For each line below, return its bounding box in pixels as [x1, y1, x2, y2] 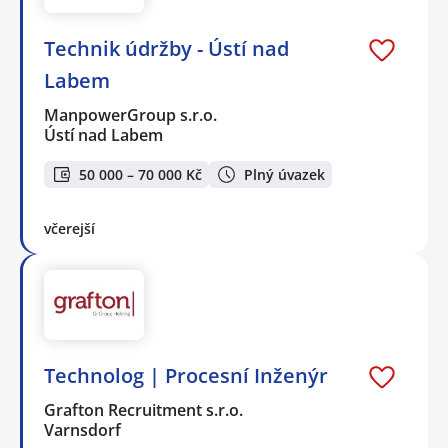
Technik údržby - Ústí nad [44, 35, 289, 63]
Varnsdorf [44, 419, 121, 442]
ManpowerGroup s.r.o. [44, 104, 219, 127]
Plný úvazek [244, 164, 325, 184]
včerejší [44, 218, 95, 238]
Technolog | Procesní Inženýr [44, 362, 328, 390]
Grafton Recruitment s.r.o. [44, 399, 245, 422]
